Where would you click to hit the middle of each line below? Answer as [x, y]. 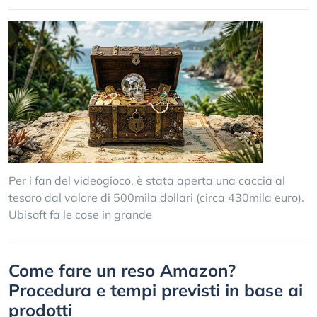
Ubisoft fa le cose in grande [80, 214]
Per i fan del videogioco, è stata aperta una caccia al [147, 180]
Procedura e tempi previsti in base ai [156, 290]
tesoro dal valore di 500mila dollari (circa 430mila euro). [156, 197]
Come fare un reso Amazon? [122, 270]
